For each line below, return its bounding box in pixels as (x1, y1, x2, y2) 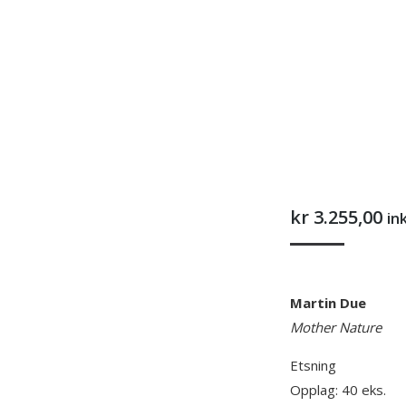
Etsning (290, 356, 336, 375)
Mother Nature (290, 318, 382, 337)
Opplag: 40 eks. (290, 381, 386, 400)
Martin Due (290, 294, 366, 313)
